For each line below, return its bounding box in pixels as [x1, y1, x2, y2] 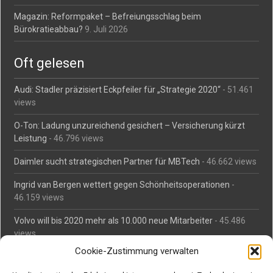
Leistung [14, 133, 48, 143]
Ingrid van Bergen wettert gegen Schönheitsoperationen [14, 180, 230, 190]
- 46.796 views [47, 133, 104, 143]
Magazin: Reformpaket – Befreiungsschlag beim [14, 12, 202, 21]
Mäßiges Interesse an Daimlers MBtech [14, 252, 165, 261]
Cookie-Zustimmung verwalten [74, 246, 199, 257]
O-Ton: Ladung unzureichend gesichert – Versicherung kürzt [14, 121, 246, 130]
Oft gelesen [14, 55, 85, 71]
